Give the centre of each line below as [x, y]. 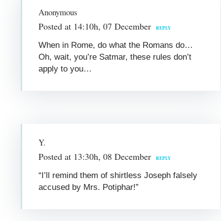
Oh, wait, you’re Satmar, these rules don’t [115, 57]
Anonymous [58, 12]
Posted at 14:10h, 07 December [95, 26]
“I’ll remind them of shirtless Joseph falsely [118, 175]
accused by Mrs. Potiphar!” [89, 187]
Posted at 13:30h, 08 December [95, 156]
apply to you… [65, 69]
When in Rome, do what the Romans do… [116, 45]
